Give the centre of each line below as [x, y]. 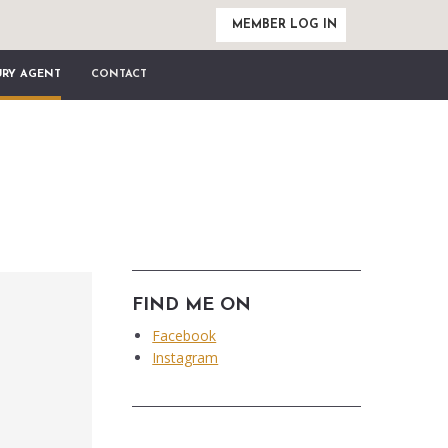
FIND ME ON [192, 305]
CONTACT [119, 74]
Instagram [185, 357]
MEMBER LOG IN [284, 25]
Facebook [184, 335]
